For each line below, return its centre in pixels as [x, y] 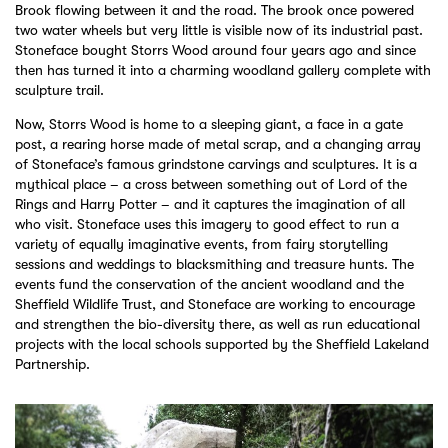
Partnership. [52, 363]
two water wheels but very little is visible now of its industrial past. [219, 29]
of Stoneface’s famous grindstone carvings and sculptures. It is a [216, 163]
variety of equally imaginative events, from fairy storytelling [201, 243]
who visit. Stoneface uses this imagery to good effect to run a [207, 223]
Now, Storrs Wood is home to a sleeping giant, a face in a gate [209, 123]
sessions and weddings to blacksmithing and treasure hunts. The [214, 263]
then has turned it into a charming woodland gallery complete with [223, 69]
